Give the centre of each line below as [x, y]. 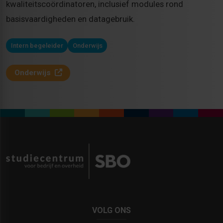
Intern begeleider [37, 45]
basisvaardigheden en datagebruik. [70, 19]
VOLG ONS [111, 210]
